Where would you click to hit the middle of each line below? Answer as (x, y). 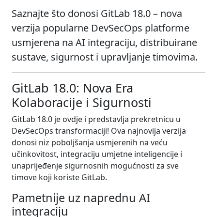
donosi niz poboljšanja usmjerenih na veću (90, 142)
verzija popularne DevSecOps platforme (101, 28)
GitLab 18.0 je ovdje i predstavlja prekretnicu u (96, 119)
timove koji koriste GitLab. (59, 177)
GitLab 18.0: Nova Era (72, 87)
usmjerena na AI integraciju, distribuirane (104, 42)
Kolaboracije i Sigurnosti (82, 102)
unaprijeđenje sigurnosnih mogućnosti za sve (95, 165)
